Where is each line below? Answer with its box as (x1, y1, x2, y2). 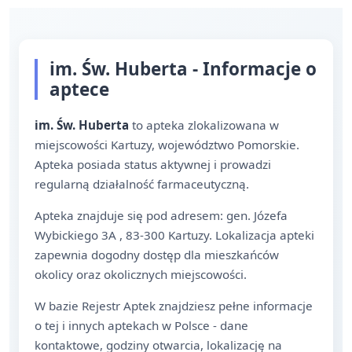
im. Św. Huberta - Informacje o (49, 57, 317, 81)
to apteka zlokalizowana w (129, 117, 279, 133)
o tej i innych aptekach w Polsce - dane (35, 317, 248, 333)
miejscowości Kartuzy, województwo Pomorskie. (35, 137, 299, 152)
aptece (49, 77, 109, 101)
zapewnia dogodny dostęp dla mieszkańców (35, 247, 279, 262)
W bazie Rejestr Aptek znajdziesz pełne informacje (35, 298, 313, 313)
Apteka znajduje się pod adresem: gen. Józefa (35, 207, 288, 223)
